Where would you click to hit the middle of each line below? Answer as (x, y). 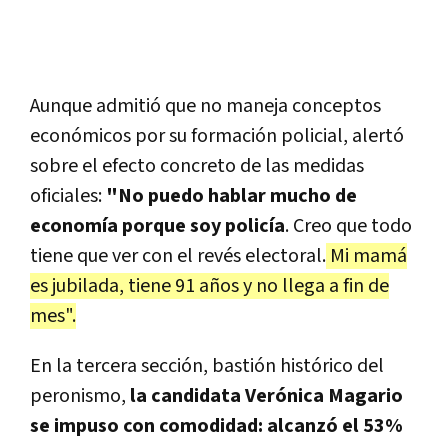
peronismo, (78, 396)
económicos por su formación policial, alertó (217, 136)
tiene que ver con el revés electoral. (178, 256)
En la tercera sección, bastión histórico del (207, 366)
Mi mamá (366, 256)
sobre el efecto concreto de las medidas (197, 166)
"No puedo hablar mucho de (229, 196)
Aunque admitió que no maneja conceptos (205, 106)
